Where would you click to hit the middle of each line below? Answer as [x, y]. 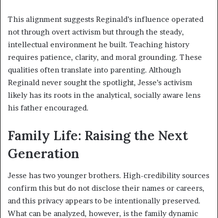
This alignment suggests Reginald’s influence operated [106, 19]
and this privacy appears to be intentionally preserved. [104, 200]
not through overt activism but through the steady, [96, 32]
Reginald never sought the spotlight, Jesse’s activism [100, 83]
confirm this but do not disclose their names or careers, [106, 188]
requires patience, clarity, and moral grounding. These [105, 57]
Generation [44, 154]
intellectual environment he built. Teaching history [99, 45]
